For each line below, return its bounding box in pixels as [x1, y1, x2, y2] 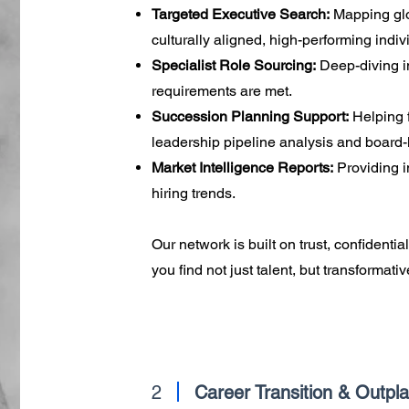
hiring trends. [151, 184, 236, 202]
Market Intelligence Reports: [151, 159, 337, 176]
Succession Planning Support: [151, 108, 349, 125]
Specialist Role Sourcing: [151, 57, 316, 74]
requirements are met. [151, 82, 292, 100]
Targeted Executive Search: [151, 5, 330, 23]
